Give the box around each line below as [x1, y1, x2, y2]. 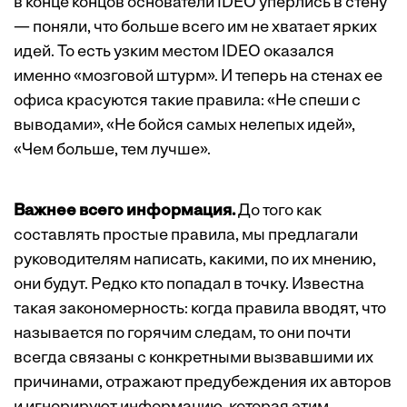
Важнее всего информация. [14, 203, 235, 220]
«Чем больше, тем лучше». [14, 142, 211, 159]
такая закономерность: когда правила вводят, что [14, 301, 386, 318]
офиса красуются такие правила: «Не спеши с [14, 93, 361, 110]
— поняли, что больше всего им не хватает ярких [14, 19, 377, 36]
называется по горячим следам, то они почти [14, 325, 351, 342]
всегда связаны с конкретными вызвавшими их [14, 350, 373, 367]
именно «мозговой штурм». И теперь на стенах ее [14, 68, 382, 85]
